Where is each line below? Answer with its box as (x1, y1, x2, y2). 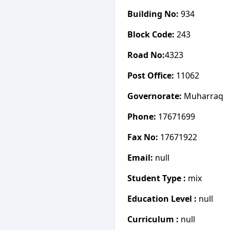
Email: (127, 152, 153, 163)
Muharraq (182, 90, 223, 102)
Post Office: (127, 70, 174, 81)
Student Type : (127, 172, 186, 184)
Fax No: (127, 131, 158, 143)
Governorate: (127, 90, 182, 102)
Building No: (127, 8, 179, 20)
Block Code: (127, 29, 175, 40)
